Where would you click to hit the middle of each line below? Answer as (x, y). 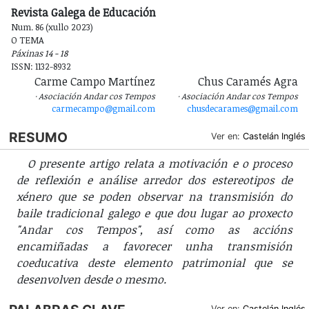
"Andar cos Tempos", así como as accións (154, 229)
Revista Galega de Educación (83, 13)
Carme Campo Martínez (95, 82)
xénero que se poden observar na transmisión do (154, 196)
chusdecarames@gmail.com (242, 109)
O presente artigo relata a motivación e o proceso (160, 163)
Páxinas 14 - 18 (39, 53)
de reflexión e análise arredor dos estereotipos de (154, 180)
